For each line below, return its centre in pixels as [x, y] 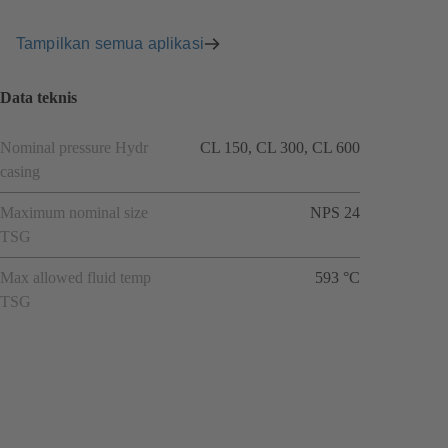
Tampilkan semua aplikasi [110, 43]
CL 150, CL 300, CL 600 [280, 147]
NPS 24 [335, 212]
